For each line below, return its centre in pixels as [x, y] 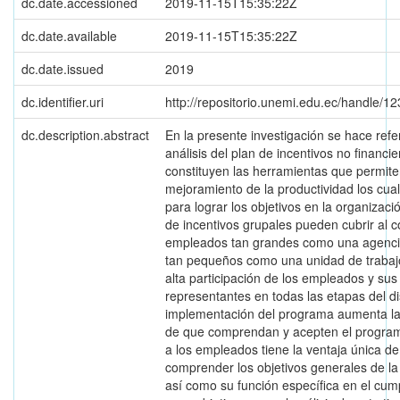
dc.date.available [69, 35]
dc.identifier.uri [62, 101]
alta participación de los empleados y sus [281, 277]
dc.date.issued [62, 68]
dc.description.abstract [85, 134]
